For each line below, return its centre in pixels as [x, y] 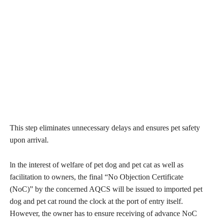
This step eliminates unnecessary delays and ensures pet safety [105, 128]
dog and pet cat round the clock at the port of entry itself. [96, 201]
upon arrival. [29, 140]
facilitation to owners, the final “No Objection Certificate [97, 177]
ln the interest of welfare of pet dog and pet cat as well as [97, 165]
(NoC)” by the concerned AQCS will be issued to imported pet [106, 189]
